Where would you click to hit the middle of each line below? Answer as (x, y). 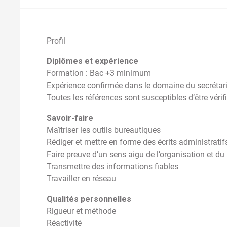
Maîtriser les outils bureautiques (104, 130)
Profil (56, 41)
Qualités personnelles (89, 199)
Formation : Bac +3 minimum (99, 73)
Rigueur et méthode (81, 211)
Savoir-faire (70, 118)
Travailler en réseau (81, 178)
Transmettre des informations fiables (112, 166)
